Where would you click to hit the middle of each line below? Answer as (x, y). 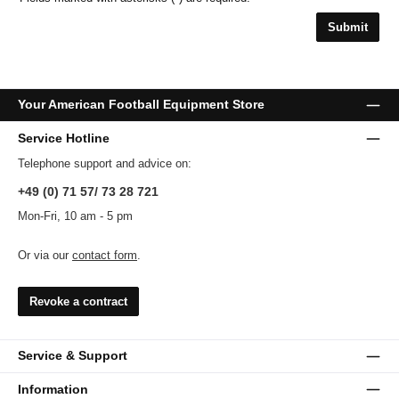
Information (53, 389)
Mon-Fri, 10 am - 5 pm (75, 216)
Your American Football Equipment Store (141, 105)
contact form (105, 256)
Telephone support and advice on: (105, 163)
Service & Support (73, 356)
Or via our (45, 256)
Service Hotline (64, 138)
